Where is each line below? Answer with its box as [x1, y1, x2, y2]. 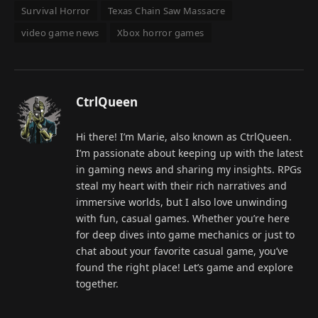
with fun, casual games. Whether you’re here [76, 211, 290, 225]
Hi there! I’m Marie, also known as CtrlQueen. [76, 129, 292, 143]
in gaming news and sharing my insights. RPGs [76, 162, 302, 176]
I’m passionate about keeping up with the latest [76, 146, 303, 160]
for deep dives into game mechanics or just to [76, 227, 295, 241]
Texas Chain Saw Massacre [107, 4, 226, 17]
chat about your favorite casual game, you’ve [76, 243, 288, 258]
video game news [21, 26, 99, 39]
